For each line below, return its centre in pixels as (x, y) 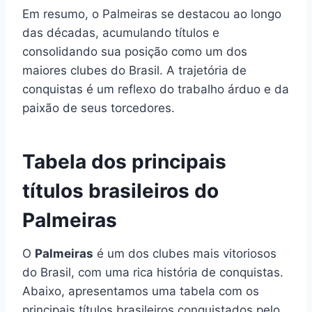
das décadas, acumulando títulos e (121, 32)
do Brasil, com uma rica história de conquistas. (153, 272)
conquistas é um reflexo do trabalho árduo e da (156, 89)
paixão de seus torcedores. (99, 108)
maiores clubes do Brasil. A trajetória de (134, 70)
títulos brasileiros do (120, 190)
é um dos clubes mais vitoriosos (185, 253)
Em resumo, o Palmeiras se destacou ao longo (152, 14)
